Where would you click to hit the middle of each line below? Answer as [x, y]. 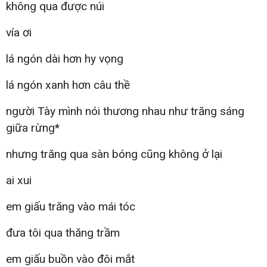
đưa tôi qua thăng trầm [63, 232]
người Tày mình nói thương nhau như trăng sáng [125, 111]
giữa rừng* [33, 128]
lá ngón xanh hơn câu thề [68, 85]
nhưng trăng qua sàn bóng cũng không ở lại [114, 154]
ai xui [19, 180]
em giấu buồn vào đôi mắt [70, 259]
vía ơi [19, 32]
